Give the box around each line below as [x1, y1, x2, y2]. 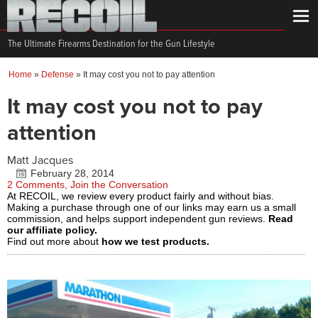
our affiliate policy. [7, 224, 97, 236]
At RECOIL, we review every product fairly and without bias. [7, 190, 274, 202]
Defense [41, 70, 74, 79]
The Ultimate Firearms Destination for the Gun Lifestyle [8, 38, 215, 50]
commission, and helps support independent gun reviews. [7, 213, 268, 224]
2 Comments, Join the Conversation [7, 179, 168, 190]
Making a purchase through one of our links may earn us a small [7, 202, 296, 213]
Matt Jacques [7, 153, 73, 168]
